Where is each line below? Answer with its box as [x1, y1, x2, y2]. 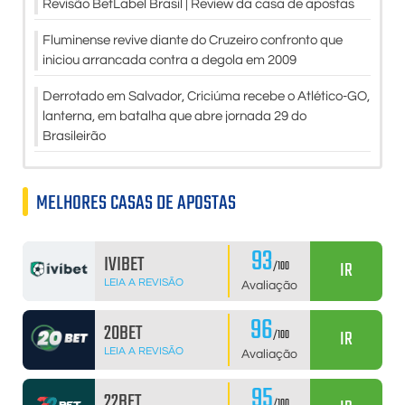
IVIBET [103, 250, 144, 281]
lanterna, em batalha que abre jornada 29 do [42, 109, 306, 124]
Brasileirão [42, 129, 106, 144]
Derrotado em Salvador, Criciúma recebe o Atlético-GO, [42, 89, 370, 104]
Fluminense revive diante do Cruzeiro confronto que [42, 33, 343, 48]
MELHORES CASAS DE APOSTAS [36, 187, 236, 221]
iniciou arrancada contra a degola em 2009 [42, 53, 297, 68]
